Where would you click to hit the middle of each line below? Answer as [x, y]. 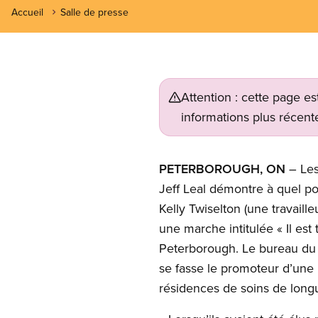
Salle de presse [94, 12]
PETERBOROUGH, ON [222, 169]
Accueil [27, 12]
